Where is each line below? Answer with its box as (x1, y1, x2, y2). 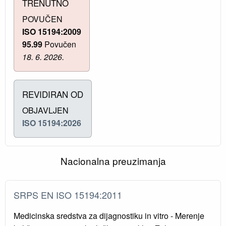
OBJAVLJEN (22, 104, 69, 117)
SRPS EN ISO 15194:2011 (14, 188, 127, 202)
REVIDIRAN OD (22, 88, 83, 101)
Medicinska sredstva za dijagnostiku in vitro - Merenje (14, 210, 204, 222)
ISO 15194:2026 (22, 117, 81, 129)
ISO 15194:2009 (22, 26, 81, 38)
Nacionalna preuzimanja (60, 154, 166, 168)
